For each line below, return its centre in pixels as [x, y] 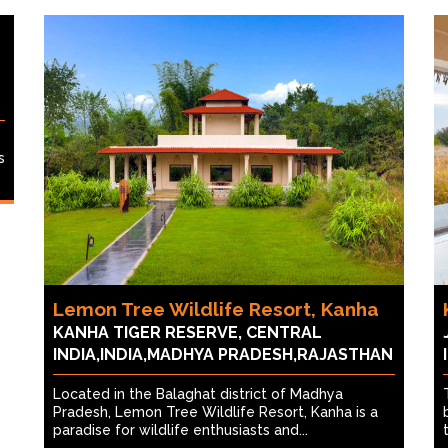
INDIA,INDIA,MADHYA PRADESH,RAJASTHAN [223, 354]
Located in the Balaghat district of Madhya [198, 394]
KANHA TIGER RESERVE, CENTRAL [187, 332]
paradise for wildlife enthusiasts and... [180, 430]
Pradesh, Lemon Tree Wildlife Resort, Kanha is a [215, 412]
